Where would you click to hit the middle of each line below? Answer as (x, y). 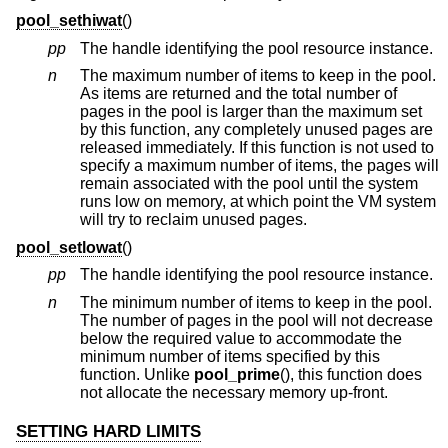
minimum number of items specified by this (230, 356)
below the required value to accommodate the (241, 338)
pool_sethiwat (69, 20)
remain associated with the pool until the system (249, 184)
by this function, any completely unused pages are (90, 130)
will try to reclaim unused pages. (193, 220)
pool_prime (237, 374)
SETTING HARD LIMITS (108, 432)
